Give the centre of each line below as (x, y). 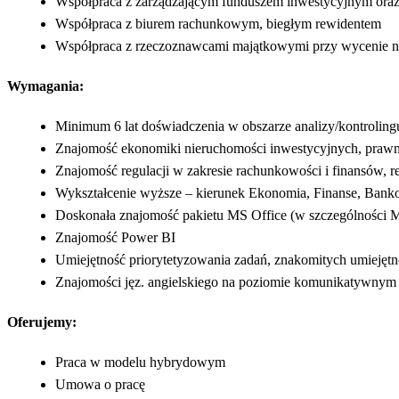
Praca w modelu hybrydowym (140, 362)
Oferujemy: (42, 322)
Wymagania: (45, 85)
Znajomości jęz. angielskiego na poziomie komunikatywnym (226, 281)
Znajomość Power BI (115, 237)
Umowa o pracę (100, 384)
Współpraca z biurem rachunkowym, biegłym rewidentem (218, 23)
